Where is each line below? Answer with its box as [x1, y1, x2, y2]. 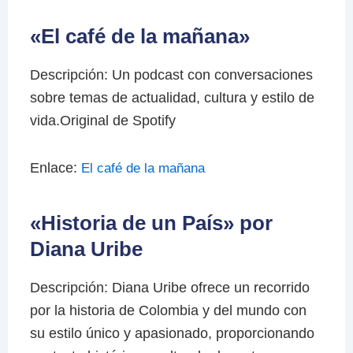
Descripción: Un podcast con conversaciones [29, 66, 313, 83]
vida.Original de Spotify [29, 112, 176, 128]
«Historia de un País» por [29, 211, 273, 236]
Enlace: [29, 160, 81, 176]
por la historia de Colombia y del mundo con [29, 302, 307, 318]
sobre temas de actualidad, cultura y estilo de [29, 89, 314, 106]
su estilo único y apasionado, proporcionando [29, 325, 314, 341]
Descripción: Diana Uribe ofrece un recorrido [29, 279, 310, 295]
